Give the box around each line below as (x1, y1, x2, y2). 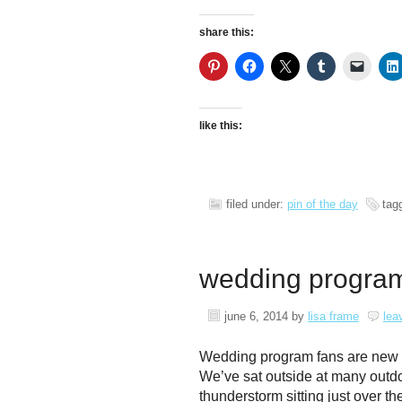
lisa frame (308, 310, 359, 323)
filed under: (226, 197, 287, 211)
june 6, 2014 (224, 310, 288, 323)
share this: (199, 26, 254, 39)
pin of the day (287, 197, 358, 211)
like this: (199, 119, 242, 132)
